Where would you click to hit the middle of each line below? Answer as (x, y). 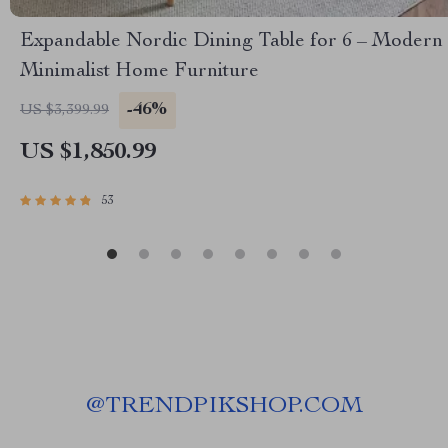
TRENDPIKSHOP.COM (233, 407)
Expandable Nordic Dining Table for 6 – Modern (231, 42)
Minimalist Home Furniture (139, 72)
